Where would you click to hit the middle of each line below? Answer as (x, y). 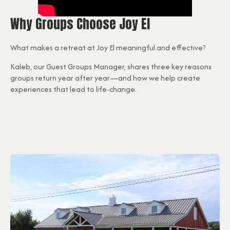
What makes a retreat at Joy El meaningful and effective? (108, 48)
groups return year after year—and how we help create (105, 78)
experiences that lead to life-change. (73, 89)
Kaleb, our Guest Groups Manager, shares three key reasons (111, 67)
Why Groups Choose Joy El (80, 24)
